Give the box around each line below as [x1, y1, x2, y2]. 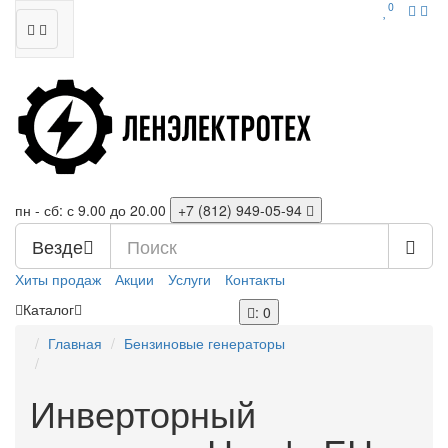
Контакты [225, 269, 285, 289]
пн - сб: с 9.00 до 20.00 [15, 200, 166, 220]
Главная [48, 333, 102, 353]
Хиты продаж [15, 269, 101, 289]
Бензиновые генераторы [124, 333, 285, 353]
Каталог [23, 299, 74, 319]
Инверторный [30, 387, 256, 438]
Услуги [168, 269, 211, 289]
